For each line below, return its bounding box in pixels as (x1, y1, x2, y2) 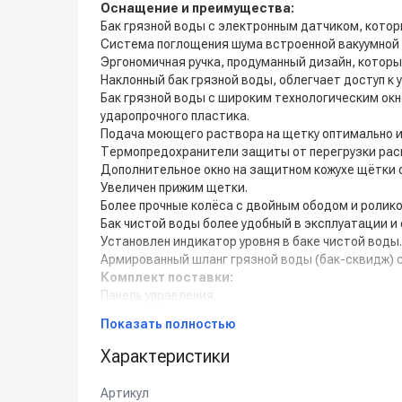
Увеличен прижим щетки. (100, 180, 248, 195)
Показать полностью (100, 317, 236, 331)
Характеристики (100, 345, 230, 367)
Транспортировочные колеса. (100, 360, 277, 374)
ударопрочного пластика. (100, 109, 249, 123)
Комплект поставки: (100, 270, 233, 284)
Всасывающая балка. (100, 324, 228, 338)
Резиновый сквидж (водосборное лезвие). (100, 342, 352, 356)
